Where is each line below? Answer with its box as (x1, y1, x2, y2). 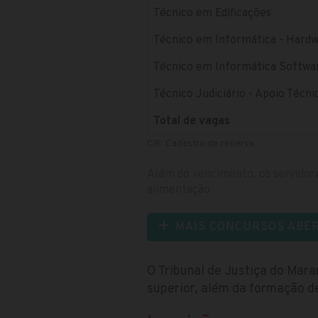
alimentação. (147, 182, 213, 197)
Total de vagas (153, 114, 230, 128)
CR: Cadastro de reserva (147, 137, 254, 150)
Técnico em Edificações (153, 6, 271, 21)
